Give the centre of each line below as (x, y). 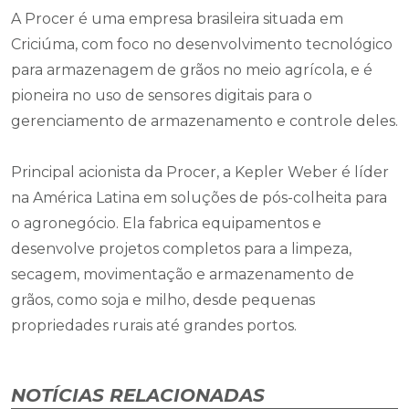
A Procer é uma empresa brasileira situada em (177, 19)
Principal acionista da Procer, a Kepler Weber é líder (200, 173)
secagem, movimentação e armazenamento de (183, 275)
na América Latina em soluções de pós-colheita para (199, 198)
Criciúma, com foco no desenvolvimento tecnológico (202, 45)
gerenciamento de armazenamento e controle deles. (204, 121)
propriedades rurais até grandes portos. (156, 326)
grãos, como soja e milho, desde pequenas (163, 300)
